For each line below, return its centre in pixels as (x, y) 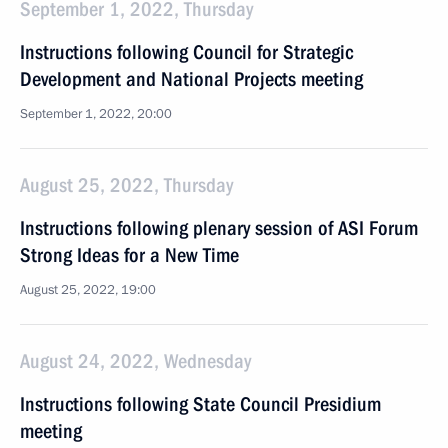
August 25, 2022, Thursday (126, 185)
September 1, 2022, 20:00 (96, 114)
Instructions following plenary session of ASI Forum (219, 228)
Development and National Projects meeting (191, 79)
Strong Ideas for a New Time (129, 255)
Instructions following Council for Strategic (186, 52)
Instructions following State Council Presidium (200, 404)
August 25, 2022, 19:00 (88, 290)
